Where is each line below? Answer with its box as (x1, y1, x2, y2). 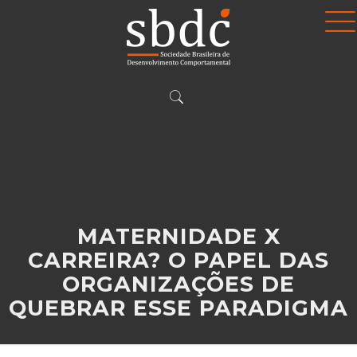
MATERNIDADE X (76, 223, 280, 249)
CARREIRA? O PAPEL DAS (28, 247, 329, 273)
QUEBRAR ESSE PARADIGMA (9, 295, 348, 321)
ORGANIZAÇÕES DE (62, 271, 295, 297)
